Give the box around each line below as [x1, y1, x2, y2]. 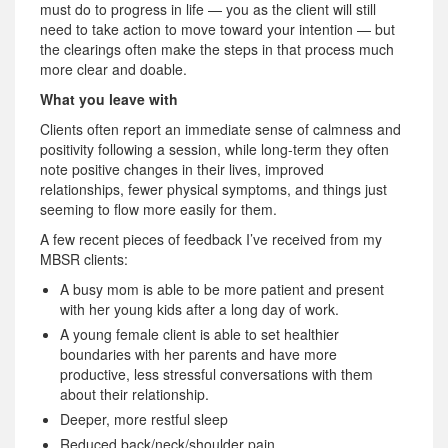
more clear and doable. [40, 58, 187, 79]
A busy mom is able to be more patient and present [60, 278, 384, 299]
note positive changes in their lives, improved [40, 158, 324, 179]
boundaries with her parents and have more [60, 343, 337, 364]
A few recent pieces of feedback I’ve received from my [40, 228, 382, 249]
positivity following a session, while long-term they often [40, 138, 389, 159]
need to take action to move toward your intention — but [40, 18, 395, 39]
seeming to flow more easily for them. [40, 198, 277, 219]
